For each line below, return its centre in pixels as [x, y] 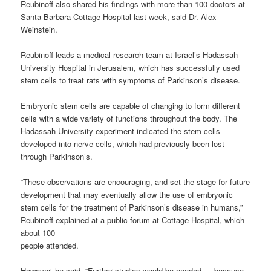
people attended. [50, 246]
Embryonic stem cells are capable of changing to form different [131, 106]
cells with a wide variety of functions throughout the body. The [129, 119]
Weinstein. [39, 29]
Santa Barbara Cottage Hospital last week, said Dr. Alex [119, 16]
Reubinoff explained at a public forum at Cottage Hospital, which [133, 220]
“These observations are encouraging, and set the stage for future [135, 182]
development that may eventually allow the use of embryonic [127, 195]
